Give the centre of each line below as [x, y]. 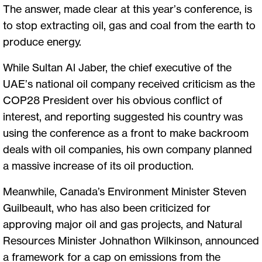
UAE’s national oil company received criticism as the [129, 83]
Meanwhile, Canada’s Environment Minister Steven [125, 191]
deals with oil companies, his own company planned [127, 149]
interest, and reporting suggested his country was [123, 116]
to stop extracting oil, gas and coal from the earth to [129, 25]
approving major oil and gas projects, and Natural [123, 224]
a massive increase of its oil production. [98, 165]
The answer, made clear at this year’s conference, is [127, 8]
